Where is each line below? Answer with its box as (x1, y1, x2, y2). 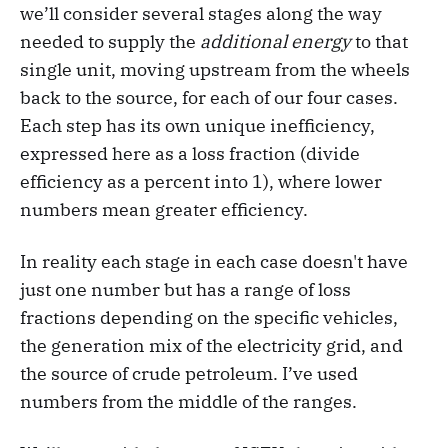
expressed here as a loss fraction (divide (20, 142, 360, 166)
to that (355, 30, 408, 54)
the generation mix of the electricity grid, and (20, 334, 403, 358)
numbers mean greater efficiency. (20, 198, 308, 222)
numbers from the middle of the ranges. (20, 390, 357, 414)
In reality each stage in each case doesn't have (20, 250, 408, 274)
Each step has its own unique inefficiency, (20, 114, 375, 138)
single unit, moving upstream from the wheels (20, 58, 410, 82)
